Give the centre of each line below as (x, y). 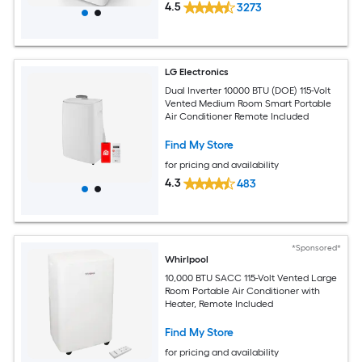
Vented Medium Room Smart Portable (248, 103)
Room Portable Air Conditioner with (243, 290)
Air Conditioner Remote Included (237, 116)
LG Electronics (197, 72)
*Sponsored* (316, 248)
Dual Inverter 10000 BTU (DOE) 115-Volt (248, 90)
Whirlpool (187, 260)
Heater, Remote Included (219, 303)
